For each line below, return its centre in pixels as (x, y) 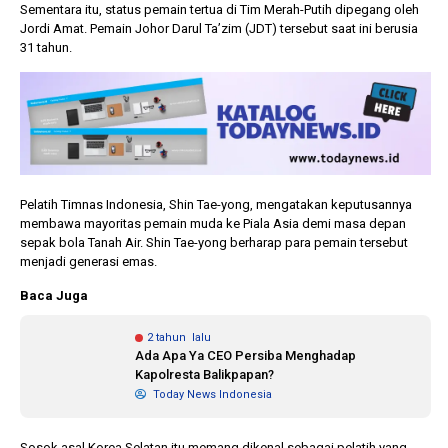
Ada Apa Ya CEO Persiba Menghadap (245, 355)
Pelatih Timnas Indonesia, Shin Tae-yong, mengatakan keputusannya (216, 204)
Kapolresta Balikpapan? (204, 374)
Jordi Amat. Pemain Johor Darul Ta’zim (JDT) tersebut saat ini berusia (219, 28)
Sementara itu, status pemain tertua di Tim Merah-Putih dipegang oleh (219, 9)
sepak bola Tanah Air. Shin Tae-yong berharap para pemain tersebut (214, 242)
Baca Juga (54, 295)
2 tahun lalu (179, 337)
